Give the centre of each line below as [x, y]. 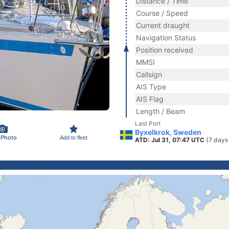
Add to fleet [74, 137]
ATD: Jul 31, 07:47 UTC [170, 140]
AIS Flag [150, 99]
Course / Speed [162, 13]
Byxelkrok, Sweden [168, 132]
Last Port [148, 123]
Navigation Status [166, 38]
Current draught [163, 25]
